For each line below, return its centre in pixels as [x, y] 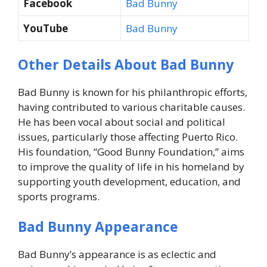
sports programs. [59, 196]
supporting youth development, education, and [129, 181]
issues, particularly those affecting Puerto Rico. [128, 136]
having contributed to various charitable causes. [131, 107]
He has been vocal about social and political [122, 122]
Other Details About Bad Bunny [126, 64]
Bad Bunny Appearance [98, 227]
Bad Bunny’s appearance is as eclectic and [117, 254]
